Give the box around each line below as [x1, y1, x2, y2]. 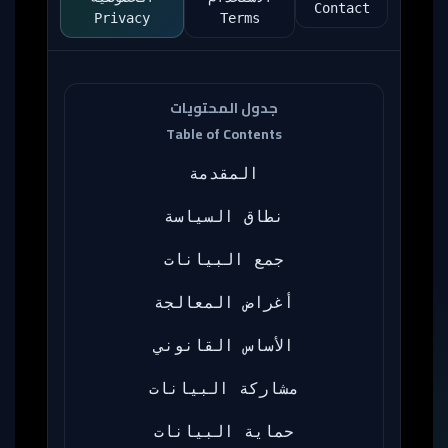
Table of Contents [166, 121, 282, 147]
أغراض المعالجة [154, 293, 294, 312]
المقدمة [189, 164, 259, 183]
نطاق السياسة [164, 207, 284, 226]
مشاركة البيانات [149, 379, 299, 398]
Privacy [94, 10, 151, 26]
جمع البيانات [164, 250, 284, 269]
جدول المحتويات [170, 95, 278, 121]
